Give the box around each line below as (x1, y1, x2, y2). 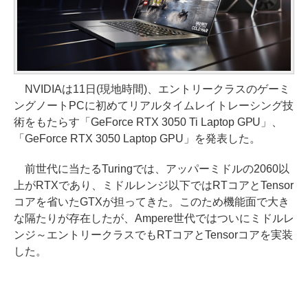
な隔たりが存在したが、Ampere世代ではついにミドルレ (14, 212, 294, 224)
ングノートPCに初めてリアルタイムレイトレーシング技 (14, 99, 294, 111)
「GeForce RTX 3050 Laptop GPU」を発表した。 (14, 132, 261, 144)
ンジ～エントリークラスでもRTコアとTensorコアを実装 (14, 228, 293, 241)
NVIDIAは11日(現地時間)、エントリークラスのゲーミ (14, 82, 290, 95)
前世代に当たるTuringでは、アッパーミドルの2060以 (14, 162, 289, 175)
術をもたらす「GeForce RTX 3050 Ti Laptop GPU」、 (14, 115, 283, 128)
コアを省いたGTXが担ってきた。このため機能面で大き (14, 195, 289, 208)
